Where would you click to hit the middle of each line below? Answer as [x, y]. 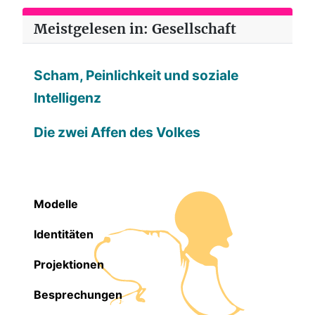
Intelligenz [67, 97]
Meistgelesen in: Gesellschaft [135, 28]
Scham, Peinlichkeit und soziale [136, 75]
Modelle [56, 204]
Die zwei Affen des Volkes [117, 133]
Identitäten [64, 234]
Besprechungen [78, 295]
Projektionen [69, 265]
